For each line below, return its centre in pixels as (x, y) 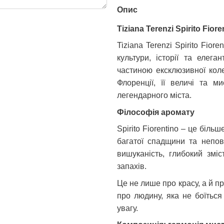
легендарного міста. (154, 95)
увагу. (127, 208)
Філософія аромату (156, 112)
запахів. (132, 166)
